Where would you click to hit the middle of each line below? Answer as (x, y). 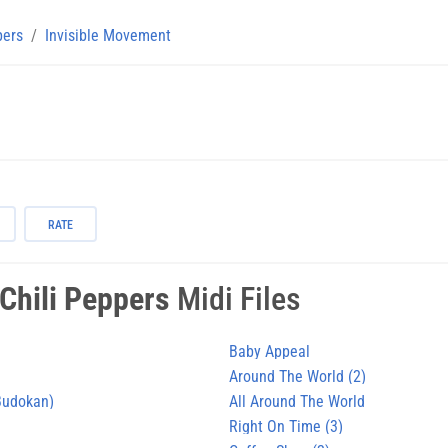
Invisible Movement (108, 35)
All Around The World (297, 401)
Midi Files (235, 298)
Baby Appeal (269, 351)
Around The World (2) (297, 376)
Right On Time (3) (286, 426)
